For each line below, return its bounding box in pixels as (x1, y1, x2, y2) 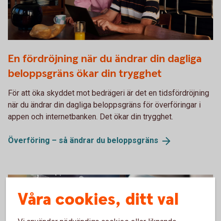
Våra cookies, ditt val (18, 188, 179, 211)
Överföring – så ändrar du (8, 136, 107, 146)
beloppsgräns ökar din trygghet (8, 67, 162, 81)
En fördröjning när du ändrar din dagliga (8, 52, 202, 67)
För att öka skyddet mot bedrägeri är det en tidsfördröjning (8, 88, 209, 98)
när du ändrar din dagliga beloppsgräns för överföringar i (8, 100, 201, 110)
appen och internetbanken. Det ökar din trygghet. (8, 112, 173, 122)
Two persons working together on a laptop (8, 42, 153, 52)
